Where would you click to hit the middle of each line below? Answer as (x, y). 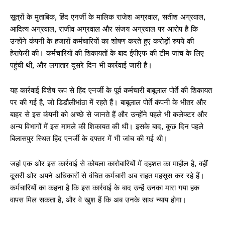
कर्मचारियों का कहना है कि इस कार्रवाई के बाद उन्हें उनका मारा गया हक (105, 188)
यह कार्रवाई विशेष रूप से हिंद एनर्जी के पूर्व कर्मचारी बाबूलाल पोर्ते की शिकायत (111, 91)
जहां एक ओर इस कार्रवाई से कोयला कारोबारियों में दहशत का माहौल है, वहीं (109, 164)
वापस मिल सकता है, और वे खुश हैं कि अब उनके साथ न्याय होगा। (98, 200)
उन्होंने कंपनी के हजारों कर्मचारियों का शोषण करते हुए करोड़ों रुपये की (102, 41)
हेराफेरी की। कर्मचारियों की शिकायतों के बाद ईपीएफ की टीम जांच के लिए (107, 53)
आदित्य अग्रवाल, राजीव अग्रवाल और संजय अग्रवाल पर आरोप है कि (104, 29)
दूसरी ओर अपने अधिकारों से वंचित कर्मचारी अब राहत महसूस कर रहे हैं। (107, 176)
